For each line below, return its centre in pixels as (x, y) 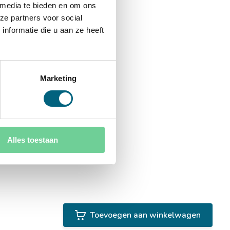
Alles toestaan (33, 140)
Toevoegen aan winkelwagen (146, 215)
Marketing (58, 78)
